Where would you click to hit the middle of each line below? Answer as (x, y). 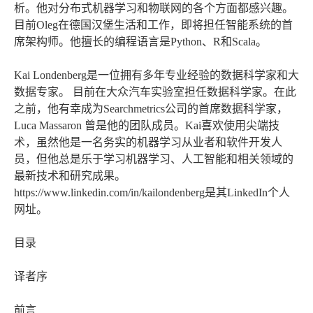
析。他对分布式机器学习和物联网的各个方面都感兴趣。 (154, 8)
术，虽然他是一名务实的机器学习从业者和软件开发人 (148, 143)
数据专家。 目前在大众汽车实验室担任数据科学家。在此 (155, 92)
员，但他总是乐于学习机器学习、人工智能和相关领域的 (154, 159)
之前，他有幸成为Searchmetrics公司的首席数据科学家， (151, 109)
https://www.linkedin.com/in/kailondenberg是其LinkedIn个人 (152, 193)
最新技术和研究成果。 (70, 176)
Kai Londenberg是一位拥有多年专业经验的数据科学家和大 (156, 75)
